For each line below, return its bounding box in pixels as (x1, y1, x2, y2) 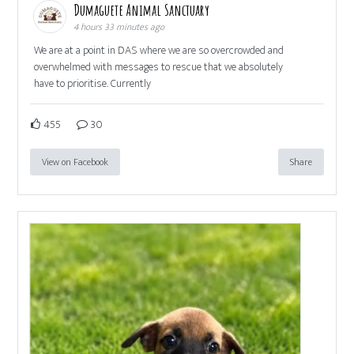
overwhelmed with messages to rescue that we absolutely (34, 57, 284, 76)
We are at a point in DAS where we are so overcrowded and (34, 40, 284, 59)
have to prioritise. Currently (34, 73, 152, 92)
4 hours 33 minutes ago (73, 18, 165, 35)
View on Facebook (42, 153, 109, 170)
